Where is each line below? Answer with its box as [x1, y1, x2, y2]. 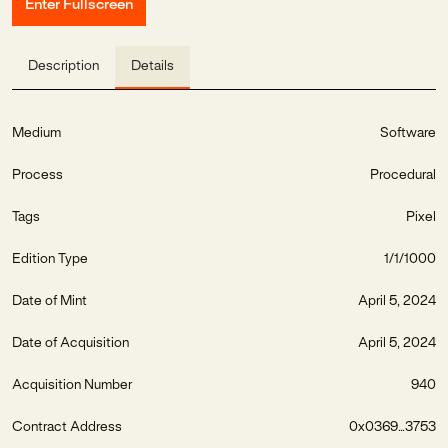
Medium [12, 127, 61, 140]
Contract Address [12, 421, 122, 434]
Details [131, 60, 174, 73]
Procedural [370, 169, 436, 182]
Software [380, 127, 436, 140]
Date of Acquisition [12, 337, 129, 350]
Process [12, 169, 63, 182]
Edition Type [12, 253, 88, 266]
